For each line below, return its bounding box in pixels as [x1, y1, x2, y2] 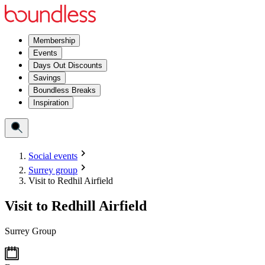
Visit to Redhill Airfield [5, 198, 147, 214]
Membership [33, 36, 75, 45]
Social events [28, 151, 77, 161]
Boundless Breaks [33, 86, 96, 95]
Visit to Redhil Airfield [28, 176, 113, 186]
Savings [33, 73, 61, 82]
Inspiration [33, 98, 69, 107]
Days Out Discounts [33, 61, 102, 70]
